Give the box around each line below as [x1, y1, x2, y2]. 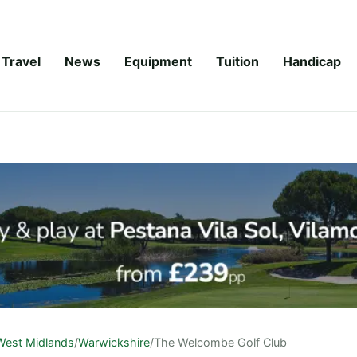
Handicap [283, 53, 341, 69]
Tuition [216, 53, 259, 69]
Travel [2, 53, 41, 69]
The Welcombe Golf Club [154, 335, 287, 349]
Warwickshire [78, 335, 150, 349]
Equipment [124, 53, 192, 69]
